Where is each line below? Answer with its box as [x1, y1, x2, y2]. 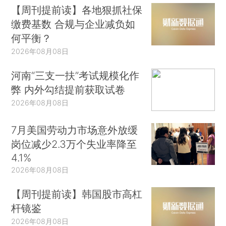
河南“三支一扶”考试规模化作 [11, 69, 140, 82]
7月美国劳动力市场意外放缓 [11, 123, 138, 136]
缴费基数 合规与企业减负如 [11, 18, 136, 31]
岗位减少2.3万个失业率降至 [11, 137, 137, 150]
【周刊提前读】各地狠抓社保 [11, 4, 143, 17]
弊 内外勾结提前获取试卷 [11, 83, 126, 96]
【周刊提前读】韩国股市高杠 [11, 187, 143, 200]
